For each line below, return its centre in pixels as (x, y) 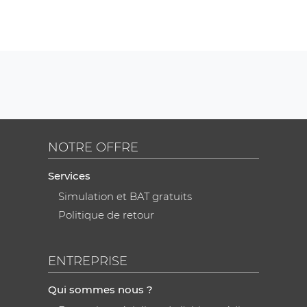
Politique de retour (106, 215)
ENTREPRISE (88, 261)
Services (69, 176)
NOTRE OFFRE (93, 148)
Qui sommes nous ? (100, 290)
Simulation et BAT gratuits (125, 197)
